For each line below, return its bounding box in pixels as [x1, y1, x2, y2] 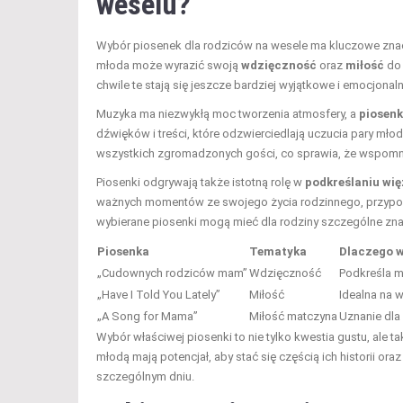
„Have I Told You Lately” [97, 287, 220, 301]
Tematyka [249, 244, 307, 258]
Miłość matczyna [249, 309, 337, 323]
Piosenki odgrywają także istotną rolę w [96, 175, 305, 189]
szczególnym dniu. [96, 369, 194, 383]
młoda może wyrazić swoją [96, 58, 241, 72]
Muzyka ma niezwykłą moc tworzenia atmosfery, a [96, 106, 359, 121]
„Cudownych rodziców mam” [97, 265, 247, 280]
